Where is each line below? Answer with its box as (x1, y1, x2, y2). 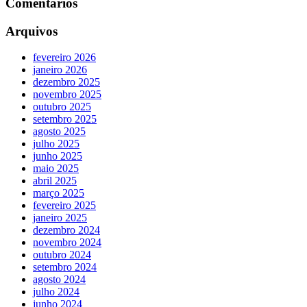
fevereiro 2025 (33, 199, 96, 212)
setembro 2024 (33, 261, 97, 273)
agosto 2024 (33, 273, 86, 286)
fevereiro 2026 (33, 51, 96, 64)
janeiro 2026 (33, 64, 87, 76)
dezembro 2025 (33, 76, 100, 88)
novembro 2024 (33, 236, 101, 249)
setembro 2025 (33, 113, 97, 125)
